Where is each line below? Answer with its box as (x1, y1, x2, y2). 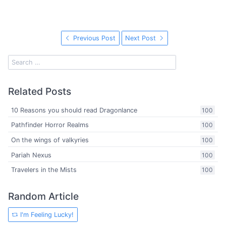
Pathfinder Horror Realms (11, 121, 89, 129)
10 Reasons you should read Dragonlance (11, 106, 138, 115)
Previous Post (71, 34, 116, 42)
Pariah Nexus (11, 151, 52, 159)
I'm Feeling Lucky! (18, 210, 74, 218)
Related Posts (8, 85, 71, 98)
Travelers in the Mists (11, 166, 77, 174)
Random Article (8, 190, 79, 203)
